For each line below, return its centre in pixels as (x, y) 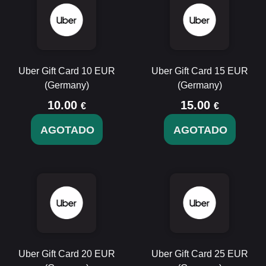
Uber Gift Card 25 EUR (199, 254)
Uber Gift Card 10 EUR (66, 71)
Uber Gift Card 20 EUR (66, 254)
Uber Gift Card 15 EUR (199, 71)
